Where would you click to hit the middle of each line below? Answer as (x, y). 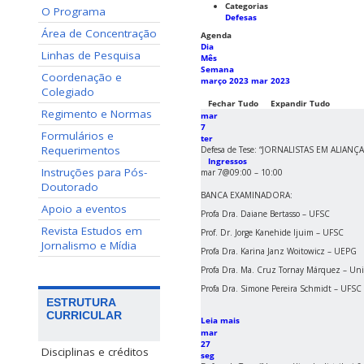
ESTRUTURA (81, 303)
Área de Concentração (99, 33)
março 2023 (225, 81)
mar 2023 (271, 81)
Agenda (216, 35)
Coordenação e (82, 77)
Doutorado (70, 187)
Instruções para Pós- (94, 172)
